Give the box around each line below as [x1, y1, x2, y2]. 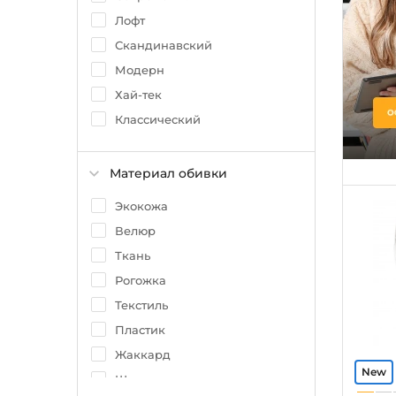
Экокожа [115, 199, 168, 213]
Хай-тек [115, 88, 162, 102]
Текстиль [115, 298, 168, 312]
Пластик [115, 323, 165, 337]
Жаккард [115, 347, 171, 362]
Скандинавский [115, 38, 212, 52]
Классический [115, 112, 201, 126]
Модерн [115, 63, 164, 77]
